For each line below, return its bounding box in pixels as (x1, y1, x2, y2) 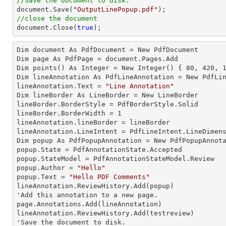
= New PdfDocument (126, 46, 198, 53)
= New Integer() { (109, 64, 186, 72)
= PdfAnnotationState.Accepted (61, 146, 182, 153)
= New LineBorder (130, 91, 198, 99)
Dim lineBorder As (17, 91, 89, 99)
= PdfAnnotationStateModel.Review (81, 155, 214, 162)
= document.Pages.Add (93, 55, 178, 63)
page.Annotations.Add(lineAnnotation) (17, 200, 162, 208)
